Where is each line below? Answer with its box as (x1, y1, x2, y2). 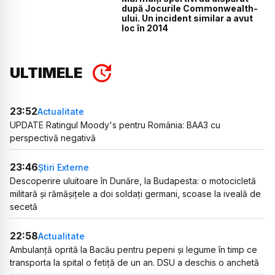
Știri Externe (38, 161, 89, 172)
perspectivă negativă (10, 133, 96, 144)
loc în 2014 (122, 22, 169, 33)
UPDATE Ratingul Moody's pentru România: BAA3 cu (10, 120, 220, 131)
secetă (10, 201, 37, 212)
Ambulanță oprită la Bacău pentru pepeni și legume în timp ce (10, 244, 257, 255)
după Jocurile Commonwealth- (122, 2, 258, 14)
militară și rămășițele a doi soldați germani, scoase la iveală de (10, 188, 261, 199)
